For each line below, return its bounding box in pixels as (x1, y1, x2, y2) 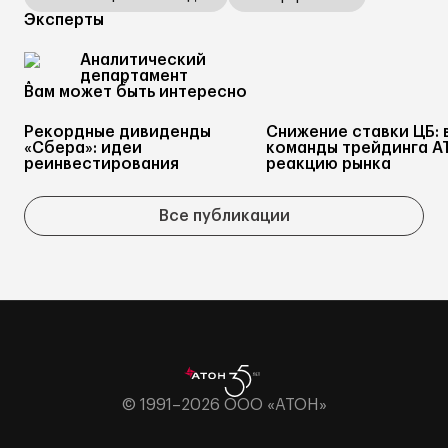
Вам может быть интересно (24, 84, 247, 100)
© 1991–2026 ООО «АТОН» (121, 397, 327, 413)
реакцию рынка (266, 156, 391, 172)
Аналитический (80, 52, 206, 68)
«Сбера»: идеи (24, 140, 142, 156)
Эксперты (24, 12, 104, 28)
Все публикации (158, 208, 290, 224)
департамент (80, 68, 188, 84)
